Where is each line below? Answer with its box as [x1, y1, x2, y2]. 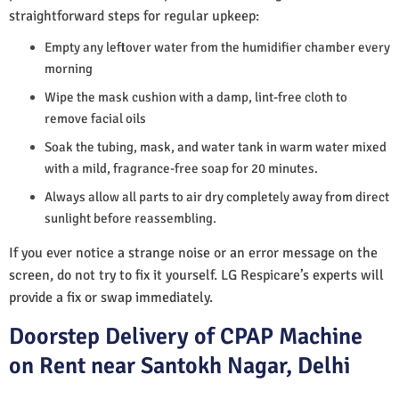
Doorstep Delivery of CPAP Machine [9, 322, 362, 351]
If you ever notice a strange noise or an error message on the [9, 243, 378, 262]
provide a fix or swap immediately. [9, 288, 213, 306]
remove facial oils [45, 110, 146, 126]
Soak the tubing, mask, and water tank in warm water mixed [45, 138, 387, 155]
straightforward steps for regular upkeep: [9, 6, 259, 25]
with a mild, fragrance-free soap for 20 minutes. [45, 159, 318, 176]
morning [45, 60, 93, 77]
